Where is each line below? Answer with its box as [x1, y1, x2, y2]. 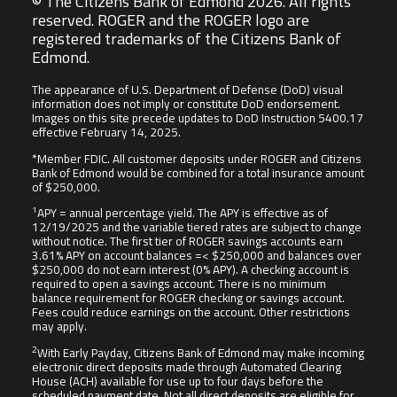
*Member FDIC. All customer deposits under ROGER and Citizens [32, 149, 362, 167]
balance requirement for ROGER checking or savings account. [32, 289, 345, 307]
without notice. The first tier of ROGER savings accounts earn [32, 232, 343, 251]
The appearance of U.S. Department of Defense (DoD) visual [32, 81, 343, 99]
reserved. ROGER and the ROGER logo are [32, 8, 309, 33]
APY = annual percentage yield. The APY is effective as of [37, 204, 328, 222]
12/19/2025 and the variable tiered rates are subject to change [32, 218, 362, 237]
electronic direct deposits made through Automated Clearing [32, 357, 341, 376]
